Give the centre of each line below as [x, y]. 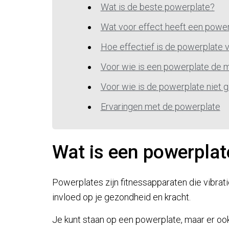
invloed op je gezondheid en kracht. [121, 197]
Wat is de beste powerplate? [157, 7]
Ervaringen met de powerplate [160, 107]
